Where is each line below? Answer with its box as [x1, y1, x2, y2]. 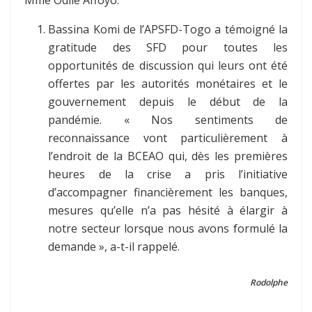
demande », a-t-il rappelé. [48, 239, 180, 255]
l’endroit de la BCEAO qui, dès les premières [48, 148, 288, 164]
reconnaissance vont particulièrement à [48, 130, 288, 146]
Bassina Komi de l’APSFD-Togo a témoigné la [48, 22, 288, 38]
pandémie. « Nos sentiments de [48, 112, 288, 128]
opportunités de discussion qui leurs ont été [48, 58, 288, 74]
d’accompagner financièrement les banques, [48, 185, 288, 201]
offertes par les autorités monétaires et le [48, 76, 288, 92]
